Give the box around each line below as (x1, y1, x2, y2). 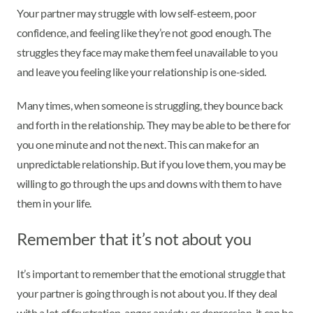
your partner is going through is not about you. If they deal (17, 286, 278, 300)
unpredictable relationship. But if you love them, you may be (17, 156, 286, 170)
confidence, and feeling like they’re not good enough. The (17, 25, 271, 39)
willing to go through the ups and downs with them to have (17, 176, 282, 190)
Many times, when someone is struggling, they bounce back (17, 98, 283, 112)
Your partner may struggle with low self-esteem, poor (17, 6, 256, 20)
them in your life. (17, 196, 92, 210)
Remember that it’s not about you (17, 228, 252, 249)
